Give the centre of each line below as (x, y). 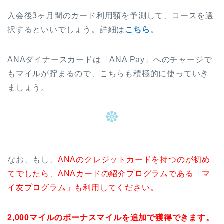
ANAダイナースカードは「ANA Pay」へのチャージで (110, 59)
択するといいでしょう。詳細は (66, 29)
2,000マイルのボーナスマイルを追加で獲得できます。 (111, 218)
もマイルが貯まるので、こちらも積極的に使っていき (108, 73)
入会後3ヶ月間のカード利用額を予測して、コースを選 (111, 15)
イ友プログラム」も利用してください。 (83, 188)
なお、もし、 (33, 160)
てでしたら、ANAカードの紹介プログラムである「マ (109, 174)
